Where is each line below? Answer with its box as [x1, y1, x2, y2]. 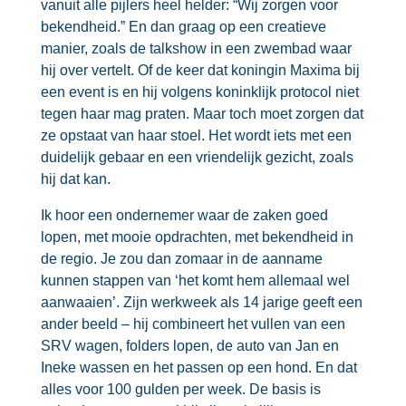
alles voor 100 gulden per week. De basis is [40, 382, 321, 397]
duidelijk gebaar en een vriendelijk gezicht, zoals [40, 150, 353, 165]
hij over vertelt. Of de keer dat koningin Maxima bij [40, 63, 360, 78]
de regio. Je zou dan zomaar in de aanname [40, 251, 323, 266]
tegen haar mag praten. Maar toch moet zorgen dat [40, 106, 363, 121]
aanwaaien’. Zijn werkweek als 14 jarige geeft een [40, 295, 362, 310]
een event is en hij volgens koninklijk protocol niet [40, 84, 359, 100]
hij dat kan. [40, 171, 111, 187]
